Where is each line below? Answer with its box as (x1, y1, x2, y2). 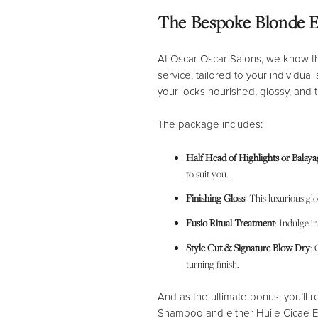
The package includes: (158, 118, 263, 131)
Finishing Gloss (186, 192, 245, 205)
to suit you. (186, 167, 229, 180)
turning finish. (186, 257, 239, 270)
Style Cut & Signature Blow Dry (186, 241, 310, 254)
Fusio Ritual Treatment (186, 216, 275, 229)
